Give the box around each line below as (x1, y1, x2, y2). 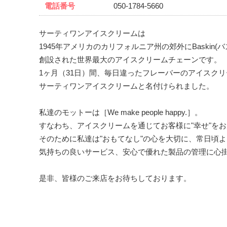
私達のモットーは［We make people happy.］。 (39, 108, 202, 117)
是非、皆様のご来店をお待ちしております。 (39, 174, 191, 183)
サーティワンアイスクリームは (39, 29, 145, 38)
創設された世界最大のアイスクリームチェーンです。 (39, 56, 221, 64)
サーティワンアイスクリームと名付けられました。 (39, 82, 214, 91)
